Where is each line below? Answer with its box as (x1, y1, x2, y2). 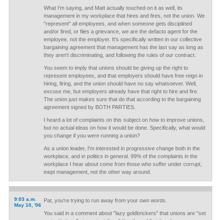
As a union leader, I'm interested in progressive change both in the (43, 145, 200, 151)
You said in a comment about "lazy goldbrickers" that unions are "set (43, 210, 206, 216)
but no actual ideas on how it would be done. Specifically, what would (43, 125, 205, 131)
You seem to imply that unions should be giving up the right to (43, 65, 188, 71)
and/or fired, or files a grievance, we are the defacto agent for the (43, 28, 197, 34)
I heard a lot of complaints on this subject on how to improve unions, (43, 117, 204, 123)
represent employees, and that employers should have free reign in (43, 73, 203, 79)
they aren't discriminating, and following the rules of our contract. (43, 52, 196, 58)
